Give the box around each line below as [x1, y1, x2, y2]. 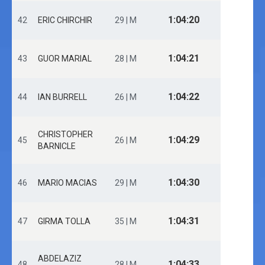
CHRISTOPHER [38, 130, 93, 139]
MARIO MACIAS [38, 178, 97, 188]
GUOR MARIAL [38, 54, 92, 63]
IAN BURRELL [38, 92, 87, 102]
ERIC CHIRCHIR [38, 15, 92, 25]
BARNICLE [38, 141, 76, 151]
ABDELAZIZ [38, 254, 82, 263]
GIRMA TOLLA [38, 216, 91, 226]
